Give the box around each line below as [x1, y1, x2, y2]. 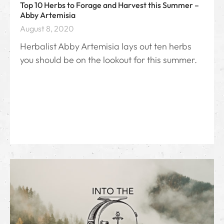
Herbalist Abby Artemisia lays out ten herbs [20, 40, 191, 52]
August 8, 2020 [20, 23, 74, 34]
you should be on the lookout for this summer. [20, 54, 197, 66]
